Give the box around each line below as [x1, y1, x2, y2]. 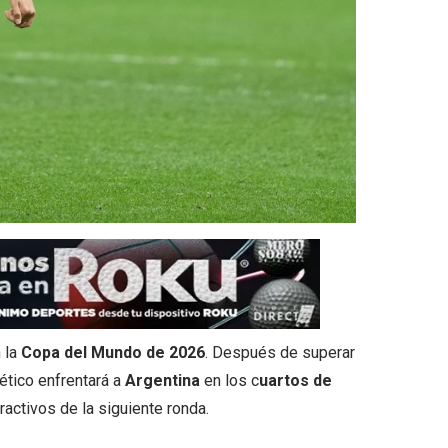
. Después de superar [205, 343, 355, 363]
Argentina [125, 371, 200, 391]
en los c [200, 371, 259, 391]
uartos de [259, 371, 332, 391]
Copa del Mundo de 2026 [17, 343, 205, 363]
